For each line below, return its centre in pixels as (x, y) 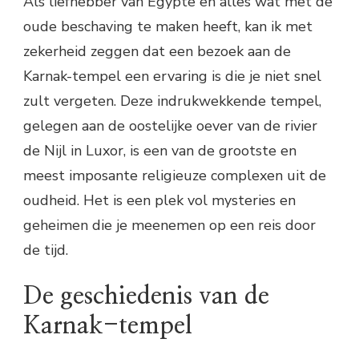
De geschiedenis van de (146, 297)
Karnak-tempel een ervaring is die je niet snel (172, 76)
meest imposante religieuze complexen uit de (175, 175)
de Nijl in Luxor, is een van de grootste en (160, 150)
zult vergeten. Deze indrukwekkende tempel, (172, 101)
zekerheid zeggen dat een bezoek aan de (157, 51)
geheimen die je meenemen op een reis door (169, 225)
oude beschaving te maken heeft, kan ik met (168, 26)
